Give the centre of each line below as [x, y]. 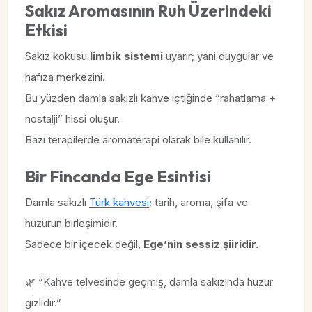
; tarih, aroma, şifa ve [198, 202]
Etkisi [46, 30]
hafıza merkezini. [65, 77]
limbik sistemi [126, 56]
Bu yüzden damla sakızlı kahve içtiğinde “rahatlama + [150, 98]
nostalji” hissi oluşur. [72, 119]
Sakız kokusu [57, 56]
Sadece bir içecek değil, [84, 244]
